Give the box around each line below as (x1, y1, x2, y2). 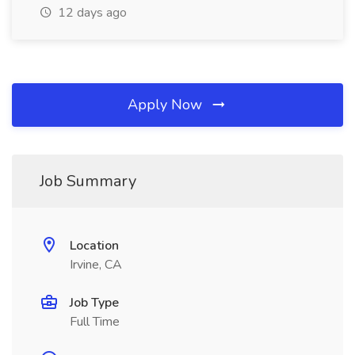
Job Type (70, 294, 119, 311)
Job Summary (40, 170, 136, 192)
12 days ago (55, 4, 127, 21)
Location (70, 237, 119, 254)
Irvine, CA (70, 256, 122, 273)
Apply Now (128, 95, 206, 114)
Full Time (70, 313, 120, 330)
